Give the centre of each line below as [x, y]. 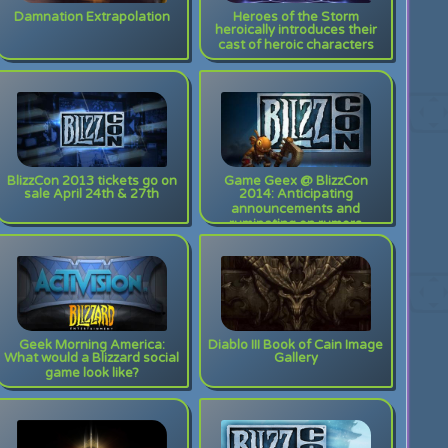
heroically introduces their [295, 32]
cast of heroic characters [295, 47]
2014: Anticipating [295, 196]
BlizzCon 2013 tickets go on [91, 181]
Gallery [295, 360]
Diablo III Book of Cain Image [296, 345]
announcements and [296, 211]
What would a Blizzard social [92, 360]
